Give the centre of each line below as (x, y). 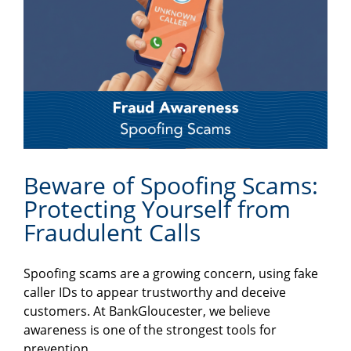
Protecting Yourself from (157, 209)
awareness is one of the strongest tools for (150, 330)
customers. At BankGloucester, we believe (147, 311)
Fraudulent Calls (112, 233)
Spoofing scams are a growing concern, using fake (171, 274)
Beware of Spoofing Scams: (171, 186)
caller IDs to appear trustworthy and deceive (155, 293)
